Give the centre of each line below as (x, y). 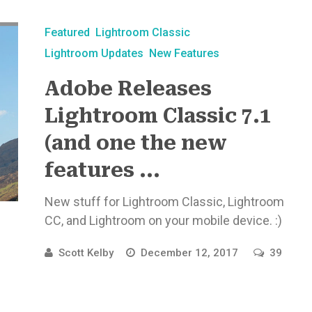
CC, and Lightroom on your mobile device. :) (163, 220)
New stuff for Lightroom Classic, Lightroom (164, 202)
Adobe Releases (128, 89)
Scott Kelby (86, 253)
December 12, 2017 (190, 253)
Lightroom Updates (94, 53)
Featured (67, 32)
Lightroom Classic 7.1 (157, 116)
